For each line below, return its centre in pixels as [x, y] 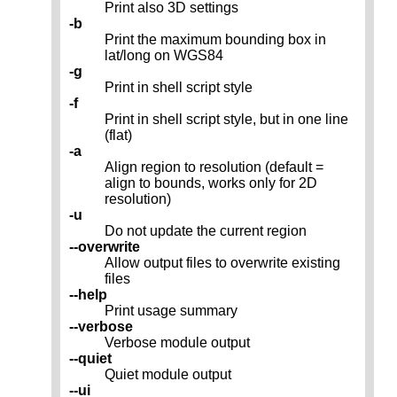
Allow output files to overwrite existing [222, 263]
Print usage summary [171, 311]
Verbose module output [177, 343]
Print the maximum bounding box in [215, 40]
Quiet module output [168, 375]
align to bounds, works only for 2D [211, 183]
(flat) [118, 136]
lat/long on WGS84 [164, 56]
